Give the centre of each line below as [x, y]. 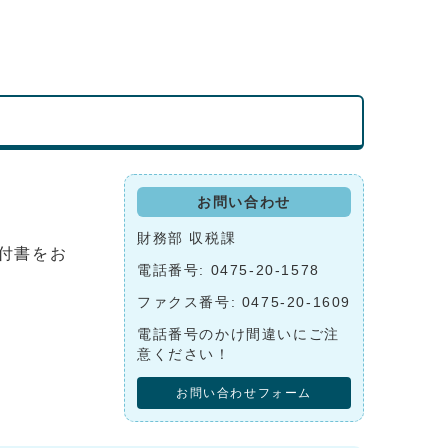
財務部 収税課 [189, 238]
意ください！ [184, 354]
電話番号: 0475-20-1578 [228, 270]
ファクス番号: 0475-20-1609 [244, 302]
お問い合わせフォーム [244, 392]
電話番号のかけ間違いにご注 [238, 334]
